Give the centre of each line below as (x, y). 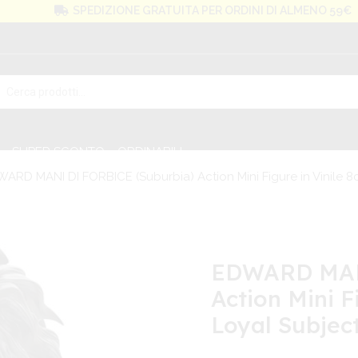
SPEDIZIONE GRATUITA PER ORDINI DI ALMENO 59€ (212, 10)
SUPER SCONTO (58, 152)
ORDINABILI (150, 152)
